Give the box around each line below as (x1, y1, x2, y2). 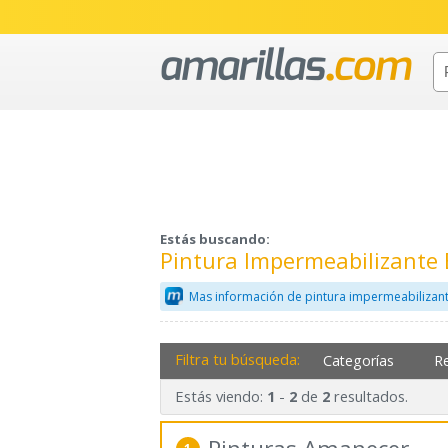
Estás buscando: (160, 230, 270, 249)
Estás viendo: (174, 386, 267, 407)
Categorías (323, 350, 395, 370)
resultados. (329, 386, 408, 407)
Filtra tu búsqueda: (174, 348, 300, 369)
